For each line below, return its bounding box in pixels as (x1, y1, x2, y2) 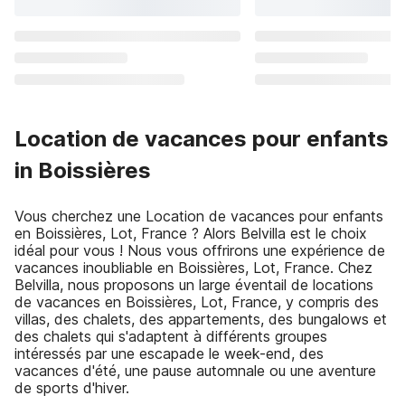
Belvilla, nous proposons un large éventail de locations (14, 276, 373, 294)
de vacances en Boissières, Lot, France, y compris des (14, 293, 379, 311)
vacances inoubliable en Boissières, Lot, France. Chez (14, 259, 372, 277)
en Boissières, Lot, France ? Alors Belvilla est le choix (14, 224, 367, 242)
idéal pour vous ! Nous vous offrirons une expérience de (14, 241, 385, 259)
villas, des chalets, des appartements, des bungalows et (14, 310, 387, 328)
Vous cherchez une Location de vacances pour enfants (14, 207, 383, 225)
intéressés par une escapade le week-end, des (14, 344, 324, 363)
